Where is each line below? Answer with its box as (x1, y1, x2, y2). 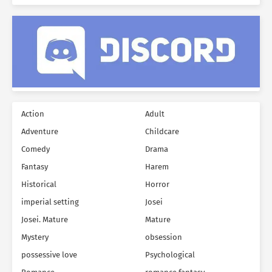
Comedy (21, 144, 50, 154)
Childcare (145, 127, 179, 137)
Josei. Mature (21, 215, 68, 225)
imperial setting (21, 197, 79, 207)
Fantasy (21, 162, 48, 172)
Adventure (21, 127, 58, 137)
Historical (21, 180, 56, 189)
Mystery (21, 233, 49, 242)
